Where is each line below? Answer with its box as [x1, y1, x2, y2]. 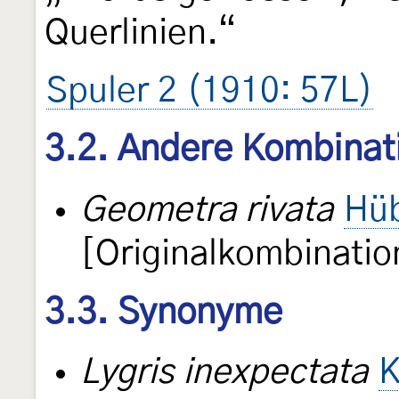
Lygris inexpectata [80, 355, 368, 391]
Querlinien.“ [45, 16, 236, 52]
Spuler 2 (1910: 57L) [46, 74, 373, 110]
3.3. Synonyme [45, 294, 282, 330]
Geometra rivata [80, 192, 333, 228]
